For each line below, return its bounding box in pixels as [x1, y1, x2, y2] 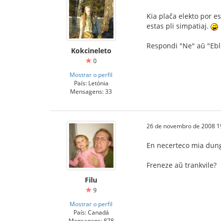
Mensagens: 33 [70, 87, 112, 96]
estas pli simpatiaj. [147, 21, 211, 31]
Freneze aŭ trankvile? [147, 160, 217, 170]
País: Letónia [74, 79, 109, 87]
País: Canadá [73, 208, 109, 217]
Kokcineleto [71, 46, 111, 56]
